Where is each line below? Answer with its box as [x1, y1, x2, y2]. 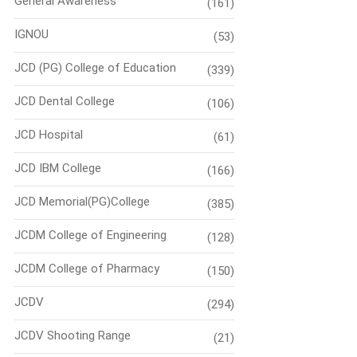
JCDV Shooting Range [14, 328, 131, 343]
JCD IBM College [14, 161, 101, 176]
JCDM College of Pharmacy [14, 261, 159, 277]
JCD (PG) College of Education [14, 61, 176, 76]
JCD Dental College [14, 94, 115, 109]
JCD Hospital [14, 127, 83, 143]
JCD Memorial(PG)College [14, 194, 150, 210]
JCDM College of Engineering [14, 228, 167, 243]
